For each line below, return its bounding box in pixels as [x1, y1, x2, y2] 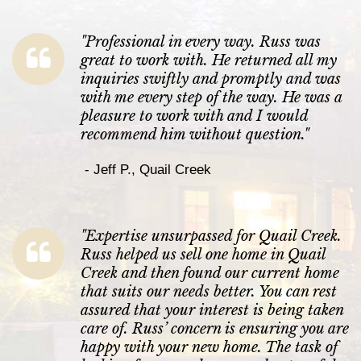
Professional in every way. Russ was [85, 33, 321, 52]
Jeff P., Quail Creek [93, 162, 211, 178]
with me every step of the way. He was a [81, 89, 342, 107]
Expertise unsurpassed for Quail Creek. [85, 227, 342, 246]
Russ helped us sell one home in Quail [81, 246, 326, 264]
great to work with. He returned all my [81, 52, 337, 70]
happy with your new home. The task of [81, 338, 338, 357]
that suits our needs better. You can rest [81, 283, 337, 301]
